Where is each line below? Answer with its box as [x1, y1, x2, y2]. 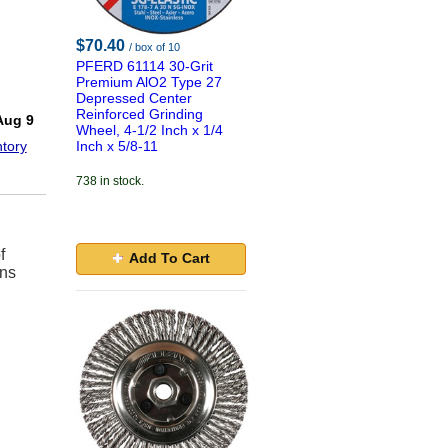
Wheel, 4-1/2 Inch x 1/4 [76, 122, 223, 138]
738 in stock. [76, 174, 144, 188]
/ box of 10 [129, 41, 180, 53]
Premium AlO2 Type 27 [76, 74, 222, 90]
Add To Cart [128, 250, 210, 266]
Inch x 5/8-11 [76, 138, 158, 154]
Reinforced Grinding [76, 106, 203, 122]
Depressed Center [76, 90, 192, 106]
